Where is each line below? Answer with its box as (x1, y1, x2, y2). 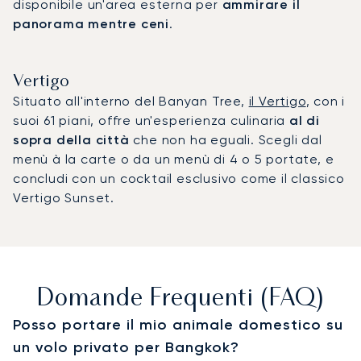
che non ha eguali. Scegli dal (129, 131, 322, 147)
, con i (305, 93, 346, 109)
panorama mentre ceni (13, 15, 170, 31)
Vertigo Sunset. (13, 189, 115, 205)
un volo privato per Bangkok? (13, 338, 239, 356)
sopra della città (13, 131, 130, 147)
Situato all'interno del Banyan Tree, (13, 93, 249, 109)
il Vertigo (248, 93, 306, 109)
